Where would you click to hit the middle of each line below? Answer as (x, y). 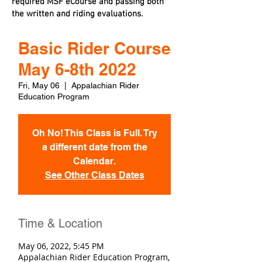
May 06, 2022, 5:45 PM (61, 246)
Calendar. (94, 161)
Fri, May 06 (39, 85)
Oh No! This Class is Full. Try (94, 133)
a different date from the (94, 147)
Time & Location (60, 223)
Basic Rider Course (94, 48)
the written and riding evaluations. (77, 14)
